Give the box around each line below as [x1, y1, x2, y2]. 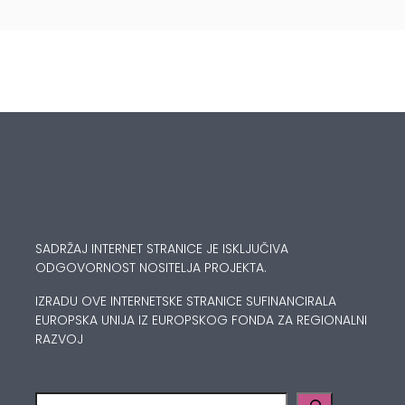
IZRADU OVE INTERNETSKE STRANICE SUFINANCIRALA [35, 292, 336, 311]
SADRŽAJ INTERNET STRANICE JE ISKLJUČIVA [35, 240, 288, 259]
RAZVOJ [35, 330, 83, 349]
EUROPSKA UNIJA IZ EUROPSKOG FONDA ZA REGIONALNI [35, 311, 367, 330]
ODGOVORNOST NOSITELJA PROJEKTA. [35, 259, 267, 278]
